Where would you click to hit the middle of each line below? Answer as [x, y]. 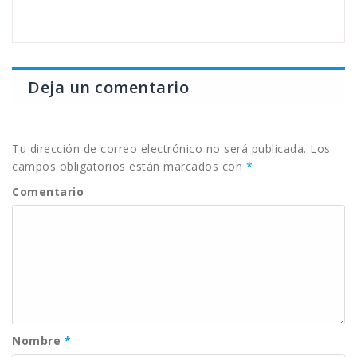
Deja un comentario [108, 87]
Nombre [38, 341]
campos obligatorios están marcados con [129, 167]
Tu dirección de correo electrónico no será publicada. [159, 149]
